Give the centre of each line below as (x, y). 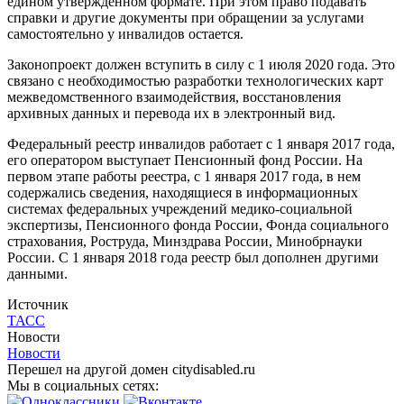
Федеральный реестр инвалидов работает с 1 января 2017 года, (201, 143)
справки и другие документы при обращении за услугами (186, 17)
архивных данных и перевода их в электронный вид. (171, 113)
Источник (38, 304)
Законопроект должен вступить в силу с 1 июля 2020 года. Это (201, 64)
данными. (37, 273)
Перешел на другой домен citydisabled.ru (131, 369)
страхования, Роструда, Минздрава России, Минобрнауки (185, 241)
